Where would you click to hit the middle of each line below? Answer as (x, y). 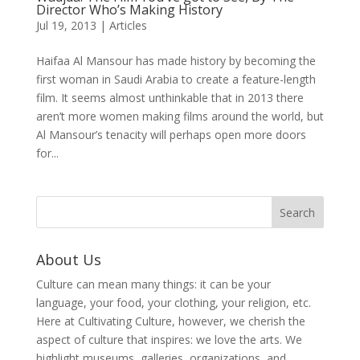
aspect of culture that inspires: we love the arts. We (169, 339)
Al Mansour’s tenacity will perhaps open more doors (171, 134)
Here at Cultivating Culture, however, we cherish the (170, 321)
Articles (128, 25)
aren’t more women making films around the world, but (180, 116)
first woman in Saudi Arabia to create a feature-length (176, 79)
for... (47, 153)
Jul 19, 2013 (66, 25)
